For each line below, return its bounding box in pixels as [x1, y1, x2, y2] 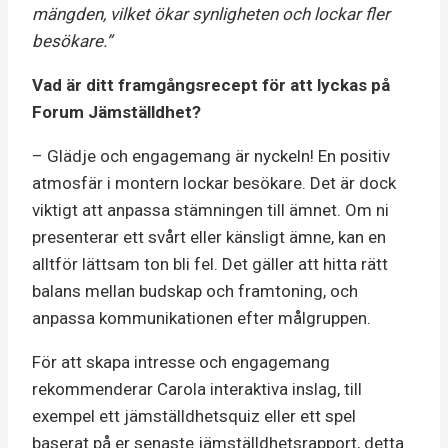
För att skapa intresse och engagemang [32, 351, 330, 372]
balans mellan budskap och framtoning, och [32, 280, 358, 301]
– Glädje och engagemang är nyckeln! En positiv [32, 145, 390, 166]
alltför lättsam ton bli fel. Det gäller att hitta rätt [32, 253, 388, 274]
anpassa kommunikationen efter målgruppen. [32, 307, 375, 328]
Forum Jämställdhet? [32, 101, 201, 122]
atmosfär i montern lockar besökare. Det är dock [32, 172, 396, 193]
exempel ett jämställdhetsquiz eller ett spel [32, 405, 356, 426]
